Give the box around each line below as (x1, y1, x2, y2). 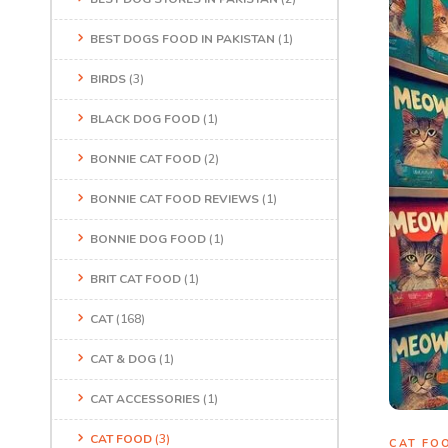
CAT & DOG (90, 351, 156, 367)
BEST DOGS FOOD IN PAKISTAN (90, 31, 275, 47)
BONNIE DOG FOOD (90, 231, 206, 247)
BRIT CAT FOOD (90, 271, 181, 287)
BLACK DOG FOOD (90, 111, 200, 127)
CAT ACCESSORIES (90, 391, 200, 407)
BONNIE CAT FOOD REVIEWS (90, 191, 259, 207)
